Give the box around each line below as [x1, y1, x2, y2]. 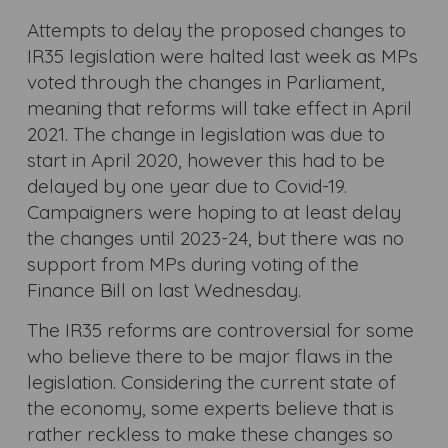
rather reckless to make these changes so [26, 421, 393, 446]
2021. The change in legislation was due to [26, 121, 385, 146]
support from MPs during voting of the [26, 251, 359, 276]
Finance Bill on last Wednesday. [26, 277, 301, 302]
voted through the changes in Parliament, [26, 69, 385, 94]
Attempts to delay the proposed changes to [26, 17, 406, 42]
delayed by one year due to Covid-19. [26, 173, 347, 198]
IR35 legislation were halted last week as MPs [26, 43, 418, 68]
